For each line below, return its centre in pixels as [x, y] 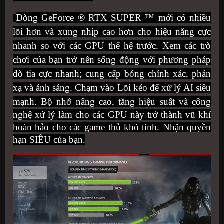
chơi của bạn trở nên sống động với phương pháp [112, 59]
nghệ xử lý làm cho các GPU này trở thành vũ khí [112, 114]
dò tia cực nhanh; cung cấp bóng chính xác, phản [112, 73]
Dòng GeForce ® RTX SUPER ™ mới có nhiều [114, 17]
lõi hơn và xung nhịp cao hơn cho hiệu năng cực [112, 31]
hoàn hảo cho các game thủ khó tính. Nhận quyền [112, 127]
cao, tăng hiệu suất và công [155, 101]
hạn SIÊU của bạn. [49, 139]
